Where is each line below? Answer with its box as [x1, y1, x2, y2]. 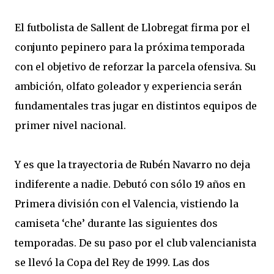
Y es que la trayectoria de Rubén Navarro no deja [15, 158, 250, 171]
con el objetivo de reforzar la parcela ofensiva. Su [15, 61, 256, 73]
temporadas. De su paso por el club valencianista [15, 237, 256, 249]
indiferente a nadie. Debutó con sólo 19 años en [15, 178, 245, 190]
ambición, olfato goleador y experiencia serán [15, 80, 242, 92]
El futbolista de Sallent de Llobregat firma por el [15, 21, 250, 34]
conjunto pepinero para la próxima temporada [15, 41, 245, 53]
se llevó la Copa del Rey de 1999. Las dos [15, 256, 210, 268]
